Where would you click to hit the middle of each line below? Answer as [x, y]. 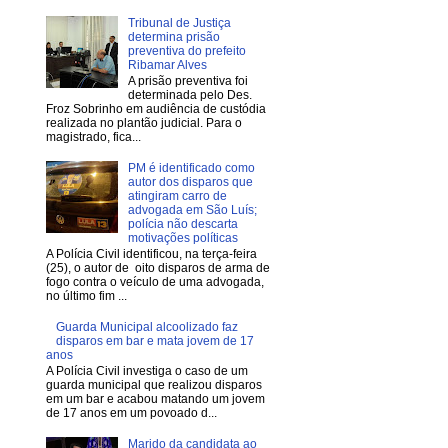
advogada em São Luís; [192, 209]
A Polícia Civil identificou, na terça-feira [151, 254]
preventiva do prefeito [186, 50]
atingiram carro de [177, 195]
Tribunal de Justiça [179, 22]
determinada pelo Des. [189, 95]
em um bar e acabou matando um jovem [155, 399]
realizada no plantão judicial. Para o [144, 123]
